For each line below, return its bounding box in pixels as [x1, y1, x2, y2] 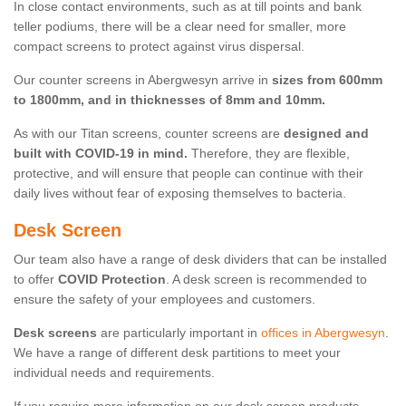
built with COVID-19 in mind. [14, 146, 188, 161]
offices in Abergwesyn [261, 325, 385, 341]
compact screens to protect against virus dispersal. [14, 39, 304, 54]
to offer [14, 272, 58, 287]
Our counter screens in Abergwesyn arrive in [14, 72, 272, 88]
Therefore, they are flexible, [188, 146, 350, 161]
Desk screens [14, 325, 97, 341]
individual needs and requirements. [14, 365, 215, 381]
